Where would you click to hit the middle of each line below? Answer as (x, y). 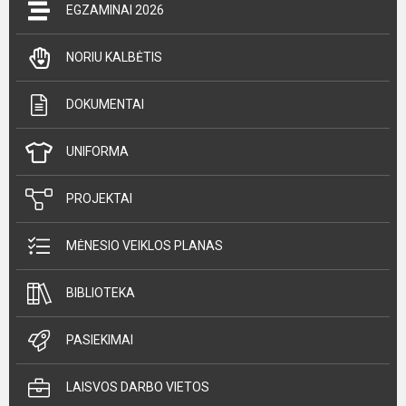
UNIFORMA (97, 151)
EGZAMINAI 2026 (115, 10)
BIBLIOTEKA (101, 293)
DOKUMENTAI (105, 104)
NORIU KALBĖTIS (114, 57)
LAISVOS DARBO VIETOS (138, 387)
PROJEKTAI (99, 198)
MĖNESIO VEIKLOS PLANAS (145, 246)
